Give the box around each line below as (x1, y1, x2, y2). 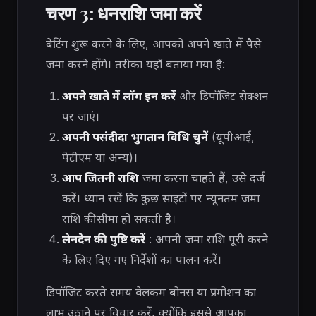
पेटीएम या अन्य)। (61, 150, 138, 165)
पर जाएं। (61, 109, 99, 124)
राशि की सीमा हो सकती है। (61, 212, 176, 226)
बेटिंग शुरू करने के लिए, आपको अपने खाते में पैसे (46, 36, 261, 51)
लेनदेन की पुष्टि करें (61, 232, 145, 247)
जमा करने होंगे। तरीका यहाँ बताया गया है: (46, 56, 225, 71)
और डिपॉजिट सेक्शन (175, 89, 268, 104)
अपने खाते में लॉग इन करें (61, 89, 176, 104)
